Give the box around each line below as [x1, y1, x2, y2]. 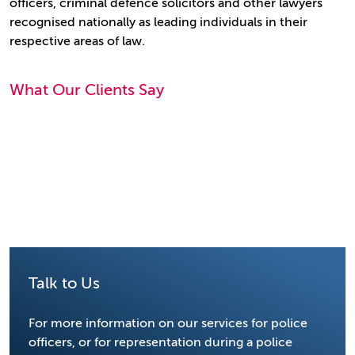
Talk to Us [29, 274, 100, 292]
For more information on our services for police [29, 316, 307, 330]
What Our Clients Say [10, 81, 164, 99]
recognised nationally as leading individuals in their [10, 15, 307, 29]
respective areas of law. [10, 34, 148, 48]
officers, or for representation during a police [29, 335, 292, 349]
